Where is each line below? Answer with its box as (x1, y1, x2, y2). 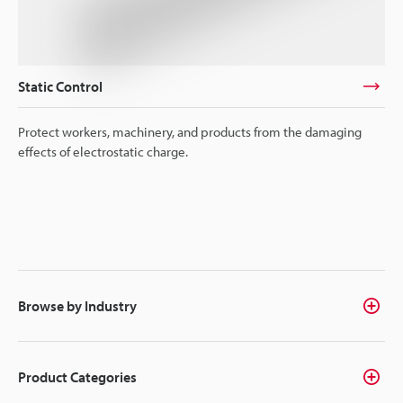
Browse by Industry (18, 296, 137, 315)
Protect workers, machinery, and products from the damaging (18, 122, 362, 140)
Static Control (18, 76, 103, 95)
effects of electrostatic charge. (18, 142, 188, 160)
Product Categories (18, 367, 137, 386)
